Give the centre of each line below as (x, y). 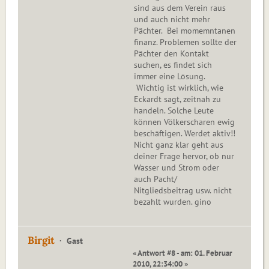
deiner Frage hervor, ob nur (184, 156)
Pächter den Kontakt (171, 54)
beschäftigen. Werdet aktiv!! (185, 134)
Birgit (41, 240)
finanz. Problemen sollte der (185, 42)
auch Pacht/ (156, 179)
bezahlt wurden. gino (173, 202)
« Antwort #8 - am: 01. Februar (183, 253)
